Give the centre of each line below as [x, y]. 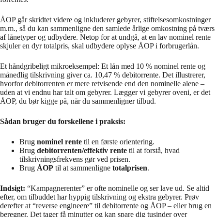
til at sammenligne [83, 168]
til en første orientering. [118, 141]
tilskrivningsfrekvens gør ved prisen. [75, 159]
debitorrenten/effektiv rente [82, 150]
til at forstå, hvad [153, 150]
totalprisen [130, 168]
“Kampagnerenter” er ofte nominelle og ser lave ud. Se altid [117, 188]
